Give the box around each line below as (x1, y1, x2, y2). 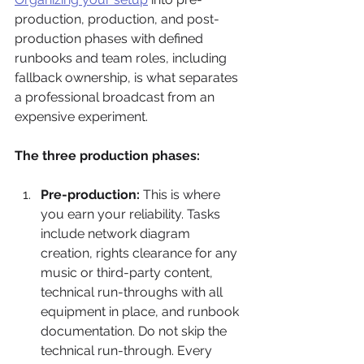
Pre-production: (41, 187, 140, 202)
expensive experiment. (15, 109, 148, 124)
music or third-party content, (41, 265, 216, 280)
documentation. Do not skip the (41, 323, 230, 339)
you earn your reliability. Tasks (41, 206, 223, 222)
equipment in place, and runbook (41, 304, 242, 319)
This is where (140, 187, 223, 202)
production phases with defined (15, 31, 206, 46)
